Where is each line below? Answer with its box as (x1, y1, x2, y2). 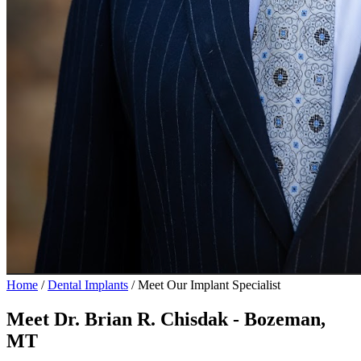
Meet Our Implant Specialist (138, 278, 280, 292)
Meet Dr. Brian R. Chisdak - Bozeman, (6, 308, 326, 330)
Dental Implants (48, 278, 128, 292)
